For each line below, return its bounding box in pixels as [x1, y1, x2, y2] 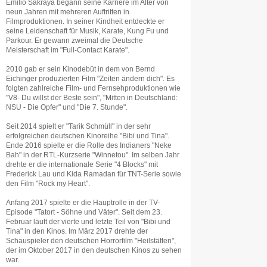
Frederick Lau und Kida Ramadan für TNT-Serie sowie [6, 170, 181, 178]
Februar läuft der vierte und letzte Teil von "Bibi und [6, 218, 170, 225]
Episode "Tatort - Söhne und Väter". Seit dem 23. [6, 209, 162, 216]
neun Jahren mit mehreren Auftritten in [6, 8, 129, 15]
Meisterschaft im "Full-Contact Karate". [6, 46, 129, 54]
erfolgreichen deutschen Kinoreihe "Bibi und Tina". [6, 132, 169, 139]
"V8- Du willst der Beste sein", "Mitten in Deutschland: [6, 94, 178, 101]
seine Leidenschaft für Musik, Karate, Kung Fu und [6, 27, 169, 35]
